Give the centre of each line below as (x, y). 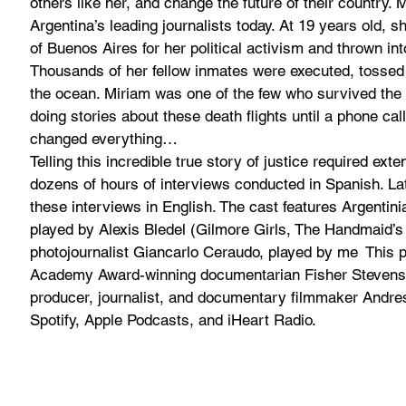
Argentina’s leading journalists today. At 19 (174, 25)
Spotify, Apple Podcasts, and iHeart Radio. (173, 320)
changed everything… (104, 139)
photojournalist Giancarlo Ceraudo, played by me (196, 252)
